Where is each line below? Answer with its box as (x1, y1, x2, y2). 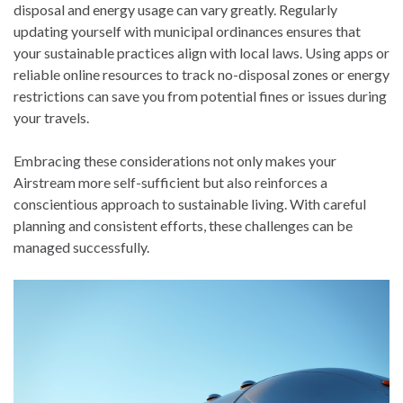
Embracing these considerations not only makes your (13, 152, 336, 170)
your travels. (13, 109, 89, 127)
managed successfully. (13, 238, 149, 256)
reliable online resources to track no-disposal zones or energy (13, 66, 390, 84)
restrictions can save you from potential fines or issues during (13, 87, 387, 105)
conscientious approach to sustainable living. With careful (13, 195, 366, 213)
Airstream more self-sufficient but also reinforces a (13, 174, 327, 192)
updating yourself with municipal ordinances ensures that (13, 22, 361, 40)
